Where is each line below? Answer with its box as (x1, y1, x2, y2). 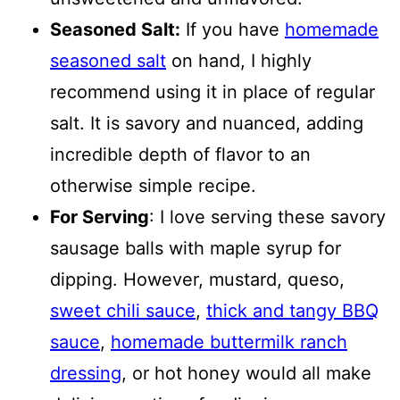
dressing (50, 362, 121, 384)
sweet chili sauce (50, 299, 196, 321)
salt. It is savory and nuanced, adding (50, 112, 363, 134)
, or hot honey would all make (121, 362, 371, 384)
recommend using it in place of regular (50, 80, 375, 103)
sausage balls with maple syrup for (50, 237, 341, 259)
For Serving (50, 205, 149, 228)
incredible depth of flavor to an (50, 143, 311, 165)
